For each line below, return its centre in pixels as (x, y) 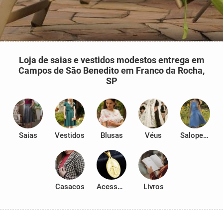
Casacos (70, 187)
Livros (153, 187)
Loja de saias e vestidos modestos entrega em (111, 60)
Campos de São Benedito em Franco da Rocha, (111, 70)
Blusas (111, 135)
